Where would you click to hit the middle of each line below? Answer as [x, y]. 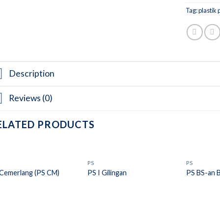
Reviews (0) [30, 98]
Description [31, 74]
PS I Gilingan [107, 172]
